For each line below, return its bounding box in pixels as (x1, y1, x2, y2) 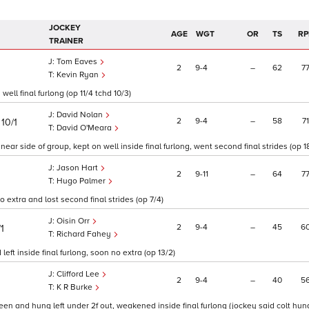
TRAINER (49, 36, 83, 47)
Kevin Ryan (57, 70, 101, 81)
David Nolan (57, 110, 105, 121)
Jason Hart (57, 163, 100, 174)
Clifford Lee (57, 269, 101, 280)
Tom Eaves (57, 57, 99, 68)
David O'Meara (57, 123, 114, 134)
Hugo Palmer (57, 176, 108, 187)
